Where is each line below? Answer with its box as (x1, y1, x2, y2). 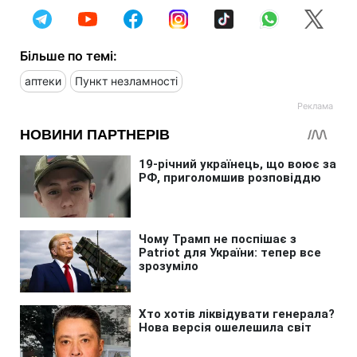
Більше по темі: (20, 48, 117, 65)
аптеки (25, 74, 61, 88)
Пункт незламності (75, 74, 178, 88)
